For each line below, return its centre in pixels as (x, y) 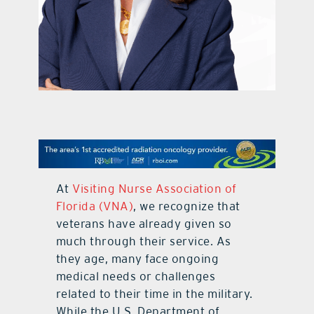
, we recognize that (187, 206)
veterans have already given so (144, 224)
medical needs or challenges (136, 277)
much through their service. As (143, 241)
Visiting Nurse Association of (155, 189)
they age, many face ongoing (137, 259)
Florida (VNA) (95, 206)
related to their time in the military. (154, 294)
